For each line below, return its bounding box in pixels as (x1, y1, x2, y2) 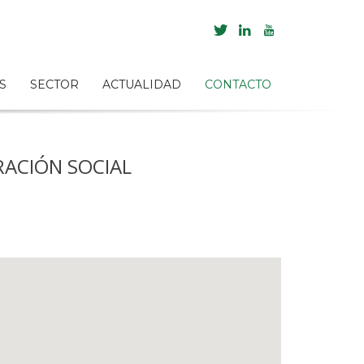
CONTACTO (205, 77, 272, 92)
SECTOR (30, 77, 80, 92)
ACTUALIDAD (102, 77, 182, 92)
